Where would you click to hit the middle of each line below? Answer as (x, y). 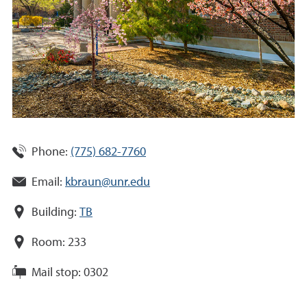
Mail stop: (56, 273)
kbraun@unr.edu (108, 182)
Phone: (50, 152)
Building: (54, 212)
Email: (47, 182)
